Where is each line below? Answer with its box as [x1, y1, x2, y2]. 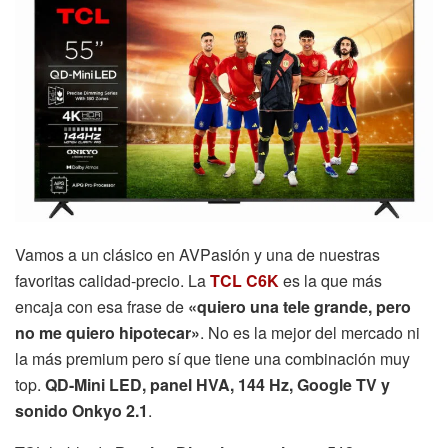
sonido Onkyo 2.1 [15, 399, 148, 423]
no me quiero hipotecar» [15, 321, 200, 345]
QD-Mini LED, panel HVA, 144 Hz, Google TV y [45, 373, 390, 397]
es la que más [279, 269, 382, 293]
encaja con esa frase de [15, 295, 188, 319]
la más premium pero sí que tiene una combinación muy [15, 347, 410, 371]
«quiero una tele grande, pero [188, 295, 411, 319]
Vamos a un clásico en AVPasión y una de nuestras [15, 243, 380, 267]
